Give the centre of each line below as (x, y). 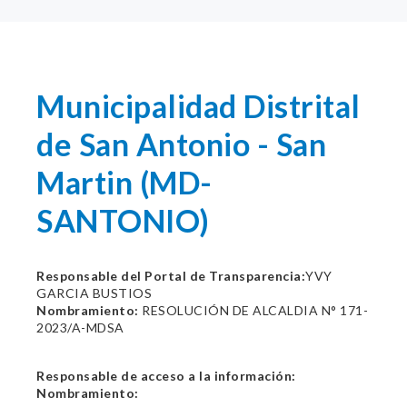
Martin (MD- (124, 182)
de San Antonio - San (181, 144)
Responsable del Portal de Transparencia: (171, 276)
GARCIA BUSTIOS (94, 293)
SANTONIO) (123, 220)
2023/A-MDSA (80, 328)
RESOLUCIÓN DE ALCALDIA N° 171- (253, 310)
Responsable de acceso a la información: (166, 376)
